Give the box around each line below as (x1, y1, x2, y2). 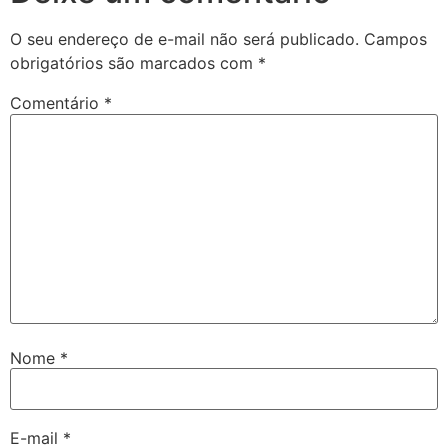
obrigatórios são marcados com (10, 53, 258, 74)
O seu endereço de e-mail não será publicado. (10, 29, 359, 50)
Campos (364, 29, 427, 50)
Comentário (10, 93, 104, 114)
